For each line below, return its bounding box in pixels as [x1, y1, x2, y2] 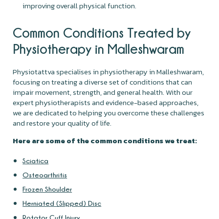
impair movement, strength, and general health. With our [13, 86, 193, 98]
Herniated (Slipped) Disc [22, 199, 102, 207]
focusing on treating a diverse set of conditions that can [13, 76, 193, 88]
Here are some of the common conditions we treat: [13, 134, 197, 146]
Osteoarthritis [22, 171, 67, 178]
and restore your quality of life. [13, 117, 113, 129]
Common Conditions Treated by [13, 25, 191, 40]
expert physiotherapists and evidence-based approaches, [13, 96, 199, 108]
